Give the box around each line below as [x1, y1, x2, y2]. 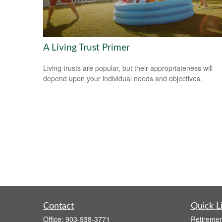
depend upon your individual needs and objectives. [43, 73, 202, 83]
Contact [43, 202, 74, 211]
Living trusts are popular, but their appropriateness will [43, 62, 213, 73]
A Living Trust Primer [43, 43, 130, 53]
